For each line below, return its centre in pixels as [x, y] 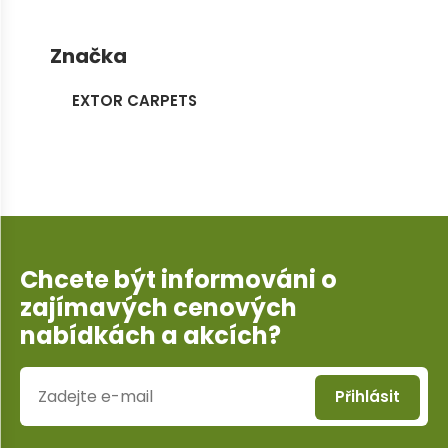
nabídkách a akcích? [150, 335]
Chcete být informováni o [178, 279]
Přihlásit [368, 396]
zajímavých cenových [158, 307]
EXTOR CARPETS [135, 100]
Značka [88, 55]
